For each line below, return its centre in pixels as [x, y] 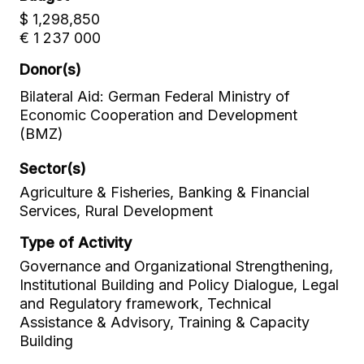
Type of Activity [76, 243]
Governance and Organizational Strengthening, [176, 266]
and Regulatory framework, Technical [145, 303]
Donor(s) [50, 69]
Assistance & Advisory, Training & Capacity [165, 322]
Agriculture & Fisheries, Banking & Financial [165, 192]
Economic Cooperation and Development [158, 115]
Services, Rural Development [116, 211]
